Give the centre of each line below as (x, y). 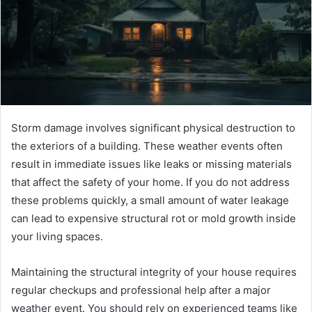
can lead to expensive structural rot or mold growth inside (154, 218)
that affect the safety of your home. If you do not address (150, 182)
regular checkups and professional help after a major (141, 290)
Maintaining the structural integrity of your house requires (154, 272)
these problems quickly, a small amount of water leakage (150, 200)
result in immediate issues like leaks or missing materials (151, 164)
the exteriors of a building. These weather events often (147, 146)
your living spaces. (57, 236)
